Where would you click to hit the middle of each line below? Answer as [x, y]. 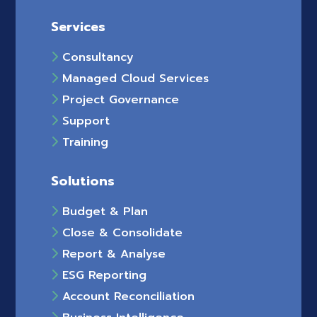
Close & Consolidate [121, 232]
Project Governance [119, 99]
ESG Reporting [103, 275]
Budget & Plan [103, 211]
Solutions [83, 181]
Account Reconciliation [127, 296]
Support [84, 121]
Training [83, 142]
